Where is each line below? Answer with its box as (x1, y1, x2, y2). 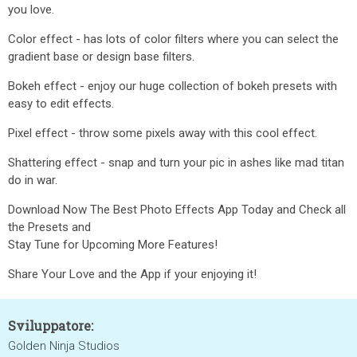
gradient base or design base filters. (8, 49, 194, 64)
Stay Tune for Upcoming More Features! (8, 237, 218, 252)
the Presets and (8, 220, 91, 234)
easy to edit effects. (8, 96, 114, 111)
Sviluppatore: (8, 317, 93, 334)
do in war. (8, 173, 57, 187)
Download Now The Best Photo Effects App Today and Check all (8, 202, 346, 217)
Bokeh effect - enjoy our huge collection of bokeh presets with (8, 79, 337, 93)
